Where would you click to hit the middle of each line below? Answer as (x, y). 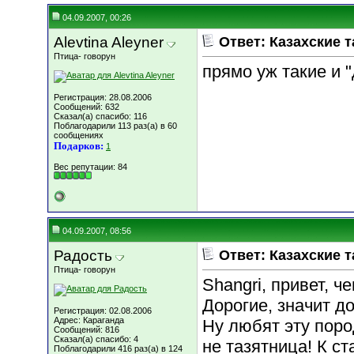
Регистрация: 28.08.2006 (103, 97)
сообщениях (79, 135)
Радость (83, 256)
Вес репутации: (86, 167)
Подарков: (79, 146)
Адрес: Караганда (89, 320)
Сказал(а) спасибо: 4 (96, 339)
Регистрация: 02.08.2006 (103, 311)
